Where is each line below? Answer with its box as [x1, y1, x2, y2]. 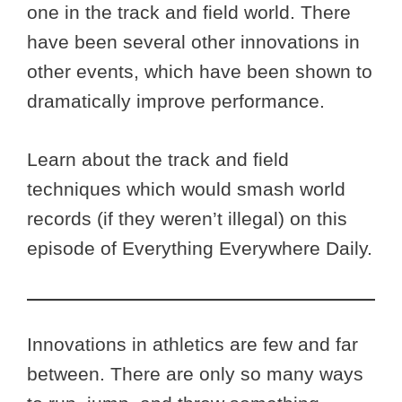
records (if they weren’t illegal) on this [27, 207, 347, 229]
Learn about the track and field [27, 148, 289, 170]
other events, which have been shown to [27, 61, 372, 83]
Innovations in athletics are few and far [27, 334, 358, 355]
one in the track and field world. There [27, 2, 351, 23]
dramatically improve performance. [27, 91, 325, 112]
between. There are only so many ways [27, 363, 363, 385]
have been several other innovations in [27, 31, 360, 53]
